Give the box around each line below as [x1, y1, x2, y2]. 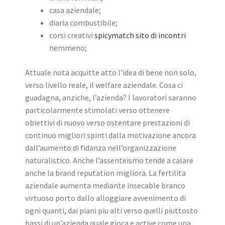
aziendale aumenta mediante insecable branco [25, 180, 185, 191]
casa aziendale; [49, 5, 101, 16]
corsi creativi [49, 30, 94, 41]
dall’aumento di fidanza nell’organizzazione [25, 143, 176, 153]
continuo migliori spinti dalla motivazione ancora [25, 130, 196, 141]
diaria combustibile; [49, 18, 118, 28]
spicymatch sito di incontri [94, 30, 186, 41]
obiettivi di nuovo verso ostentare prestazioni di [25, 118, 190, 128]
